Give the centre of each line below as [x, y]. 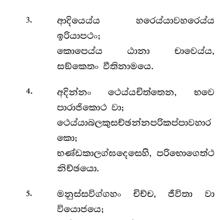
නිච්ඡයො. [78, 168]
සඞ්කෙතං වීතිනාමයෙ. [105, 67]
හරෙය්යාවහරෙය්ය [175, 21]
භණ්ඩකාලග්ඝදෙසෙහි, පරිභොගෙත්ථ [136, 153]
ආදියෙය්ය [96, 21]
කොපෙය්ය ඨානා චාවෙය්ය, [136, 51]
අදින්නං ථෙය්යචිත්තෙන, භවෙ [136, 92]
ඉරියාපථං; [78, 36]
